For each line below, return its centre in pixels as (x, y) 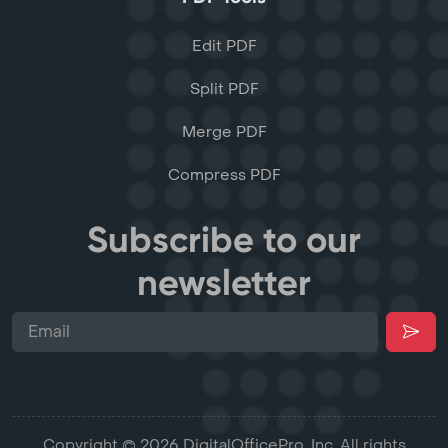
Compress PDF (224, 174)
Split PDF (224, 88)
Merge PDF (224, 131)
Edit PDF (224, 45)
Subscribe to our (224, 239)
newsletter (224, 282)
